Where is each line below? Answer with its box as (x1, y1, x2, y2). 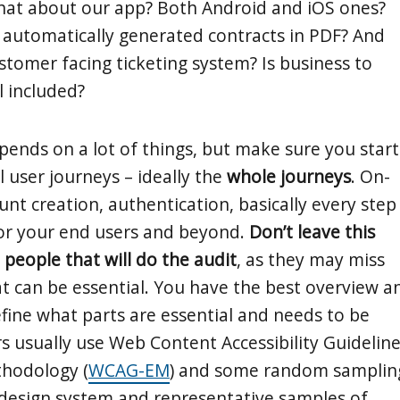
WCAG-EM (88, 357, 170, 382)
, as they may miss (237, 246, 385, 271)
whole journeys (227, 163, 351, 188)
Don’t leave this (249, 219, 375, 244)
